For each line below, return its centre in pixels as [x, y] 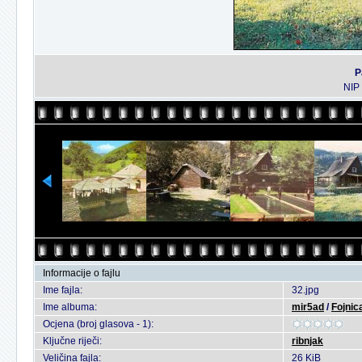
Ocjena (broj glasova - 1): [98, 324]
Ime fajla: [63, 290]
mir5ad [308, 307]
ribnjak [307, 341]
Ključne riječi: [72, 341]
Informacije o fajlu [82, 273]
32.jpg [305, 290]
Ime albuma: [70, 307]
